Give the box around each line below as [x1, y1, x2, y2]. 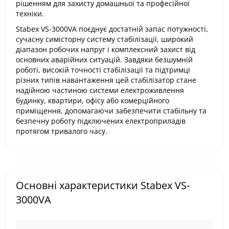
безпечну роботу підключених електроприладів [16, 116, 186, 126]
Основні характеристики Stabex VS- [16, 178, 190, 192]
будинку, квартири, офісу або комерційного [16, 96, 169, 105]
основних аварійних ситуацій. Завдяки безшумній [16, 55, 193, 64]
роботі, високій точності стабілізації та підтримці [16, 65, 190, 75]
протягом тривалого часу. [16, 126, 107, 136]
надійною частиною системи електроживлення [16, 85, 184, 95]
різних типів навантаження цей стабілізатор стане [16, 75, 196, 85]
